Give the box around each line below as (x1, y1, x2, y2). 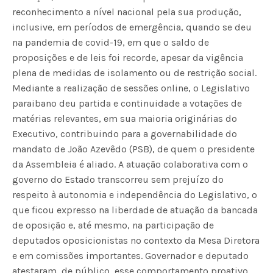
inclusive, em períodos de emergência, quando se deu (12, 21, 252, 33)
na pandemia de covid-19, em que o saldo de (12, 36, 210, 48)
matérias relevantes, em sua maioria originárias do (12, 112, 238, 124)
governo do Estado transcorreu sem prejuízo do (12, 173, 224, 185)
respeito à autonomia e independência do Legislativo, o (12, 188, 258, 200)
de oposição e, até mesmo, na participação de (12, 219, 214, 231)
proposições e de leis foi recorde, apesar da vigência (12, 51, 244, 63)
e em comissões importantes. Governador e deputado (12, 249, 249, 261)
